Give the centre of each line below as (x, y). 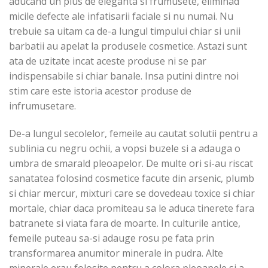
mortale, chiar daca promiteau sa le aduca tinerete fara (132, 208)
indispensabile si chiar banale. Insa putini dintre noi (124, 76)
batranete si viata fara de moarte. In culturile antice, (125, 223)
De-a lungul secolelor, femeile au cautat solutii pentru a (133, 134)
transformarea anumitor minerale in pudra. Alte (116, 253)
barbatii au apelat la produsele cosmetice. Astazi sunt (128, 46)
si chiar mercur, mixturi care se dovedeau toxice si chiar (132, 194)
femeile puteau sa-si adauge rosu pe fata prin (112, 238)
